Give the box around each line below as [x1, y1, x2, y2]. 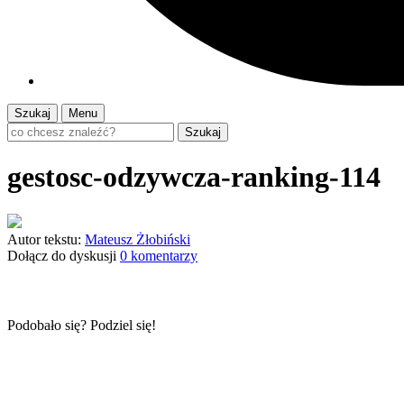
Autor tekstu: [7, 231, 81, 247]
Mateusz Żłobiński [85, 231, 190, 247]
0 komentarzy [120, 247, 197, 263]
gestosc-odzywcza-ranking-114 [7, 161, 381, 194]
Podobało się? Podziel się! [7, 317, 156, 333]
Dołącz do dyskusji [7, 247, 116, 263]
